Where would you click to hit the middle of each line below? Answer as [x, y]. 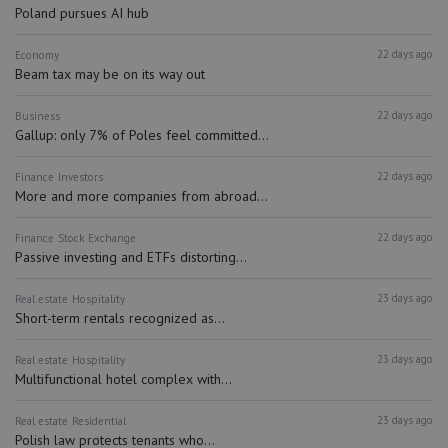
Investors [80, 177]
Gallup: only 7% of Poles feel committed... [142, 134]
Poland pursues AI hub [82, 12]
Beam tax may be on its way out [110, 73]
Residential [98, 421]
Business [37, 116]
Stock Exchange [96, 238]
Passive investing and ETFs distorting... [131, 256]
